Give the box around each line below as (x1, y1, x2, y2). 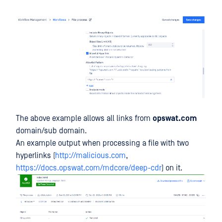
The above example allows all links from (16, 114, 153, 123)
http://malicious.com (55, 151, 126, 161)
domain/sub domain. (16, 126, 87, 136)
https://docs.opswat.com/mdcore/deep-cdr (16, 164, 162, 173)
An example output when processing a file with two (16, 139, 189, 148)
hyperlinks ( (16, 151, 55, 161)
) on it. (162, 164, 182, 173)
